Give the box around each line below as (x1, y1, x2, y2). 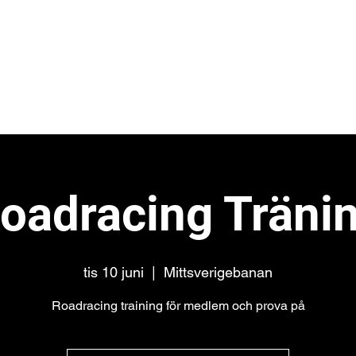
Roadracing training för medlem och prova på (51, 298, 305, 313)
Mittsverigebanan (164, 264, 273, 281)
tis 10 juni (83, 264, 144, 281)
